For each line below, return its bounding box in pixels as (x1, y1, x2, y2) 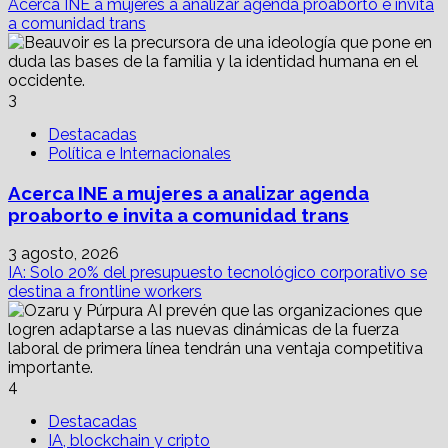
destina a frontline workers (8, 282, 202, 302)
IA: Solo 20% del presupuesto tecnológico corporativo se (8, 263, 427, 283)
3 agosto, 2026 (8, 244, 119, 264)
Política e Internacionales (48, 143, 231, 163)
